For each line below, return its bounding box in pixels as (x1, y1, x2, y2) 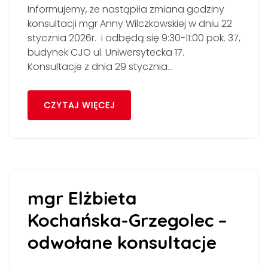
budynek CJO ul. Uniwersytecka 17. (28, 45, 184, 60)
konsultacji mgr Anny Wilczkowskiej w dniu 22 (28, 17, 232, 31)
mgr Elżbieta (28, 186, 137, 209)
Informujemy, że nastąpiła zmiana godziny (28, 2, 224, 17)
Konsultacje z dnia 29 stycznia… (28, 60, 173, 74)
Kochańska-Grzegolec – (28, 208, 227, 232)
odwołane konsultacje (28, 230, 217, 254)
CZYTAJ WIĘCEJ (44, 99, 115, 111)
